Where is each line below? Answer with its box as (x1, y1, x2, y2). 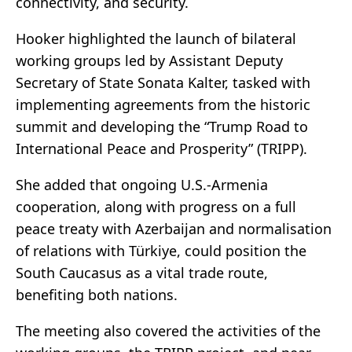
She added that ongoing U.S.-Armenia (16, 175, 268, 195)
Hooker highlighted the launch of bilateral (16, 29, 296, 49)
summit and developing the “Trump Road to (16, 117, 308, 137)
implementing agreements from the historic (16, 95, 310, 115)
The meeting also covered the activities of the (16, 321, 321, 341)
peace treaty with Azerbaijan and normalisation (16, 219, 332, 239)
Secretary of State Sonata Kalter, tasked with (16, 73, 310, 93)
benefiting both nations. (16, 285, 178, 305)
